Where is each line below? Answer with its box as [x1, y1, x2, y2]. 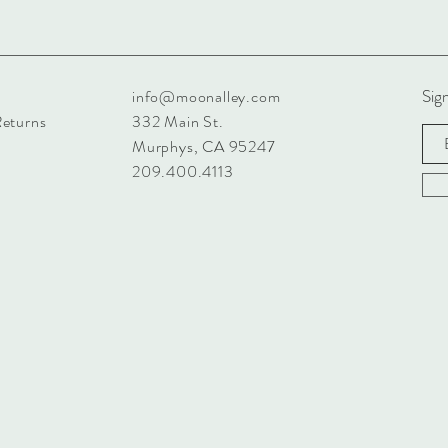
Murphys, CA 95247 [132, 135, 276, 158]
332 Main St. [132, 110, 224, 133]
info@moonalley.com [132, 85, 281, 108]
